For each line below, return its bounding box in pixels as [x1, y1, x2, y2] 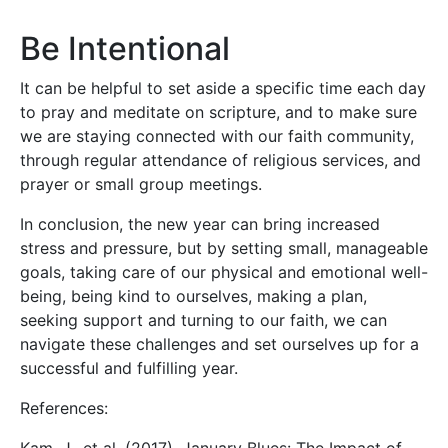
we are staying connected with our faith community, [20, 126, 414, 147]
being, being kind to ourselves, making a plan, [20, 286, 367, 307]
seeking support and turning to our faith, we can [20, 310, 387, 331]
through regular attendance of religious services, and [20, 150, 421, 171]
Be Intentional [20, 29, 230, 69]
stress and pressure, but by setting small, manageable [20, 238, 428, 259]
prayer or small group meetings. [20, 174, 262, 195]
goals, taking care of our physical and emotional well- [20, 262, 428, 283]
